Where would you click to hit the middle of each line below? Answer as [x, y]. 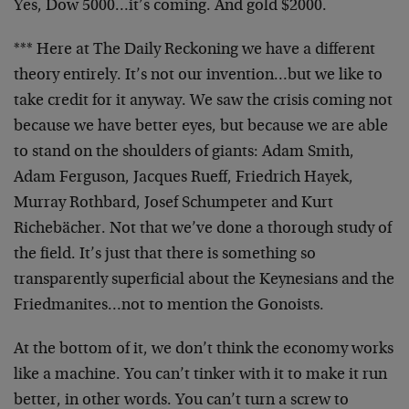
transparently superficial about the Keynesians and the [204, 280]
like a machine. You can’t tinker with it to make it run [200, 375]
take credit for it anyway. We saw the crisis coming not [203, 101]
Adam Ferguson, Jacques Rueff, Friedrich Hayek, [184, 178]
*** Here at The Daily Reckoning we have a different [194, 50]
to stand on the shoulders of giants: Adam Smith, [184, 152]
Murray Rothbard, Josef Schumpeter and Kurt [173, 204]
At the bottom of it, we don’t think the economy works [204, 350]
